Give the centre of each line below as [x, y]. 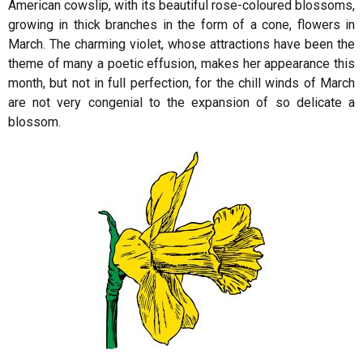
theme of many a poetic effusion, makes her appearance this [181, 64]
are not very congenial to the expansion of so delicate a [181, 102]
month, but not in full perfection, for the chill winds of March [181, 83]
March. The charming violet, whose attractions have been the [181, 44]
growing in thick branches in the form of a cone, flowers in [181, 25]
